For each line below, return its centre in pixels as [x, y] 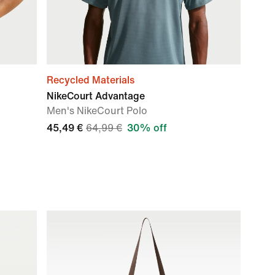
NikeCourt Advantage [96, 96]
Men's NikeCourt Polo [97, 111]
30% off [147, 128]
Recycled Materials [91, 80]
